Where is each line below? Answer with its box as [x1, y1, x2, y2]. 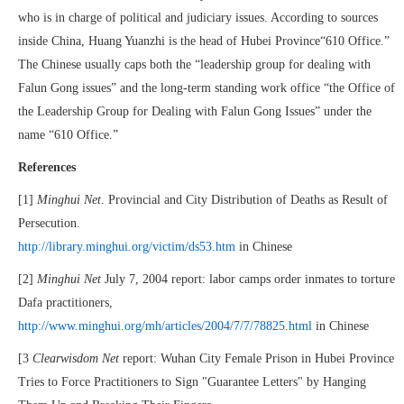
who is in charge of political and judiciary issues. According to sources [18, 11, 378, 24]
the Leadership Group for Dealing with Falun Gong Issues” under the [18, 105, 372, 118]
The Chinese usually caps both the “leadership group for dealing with [18, 58, 371, 71]
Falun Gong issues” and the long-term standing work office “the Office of [18, 81, 395, 95]
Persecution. [18, 216, 80, 230]
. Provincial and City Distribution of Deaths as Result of [101, 193, 388, 207]
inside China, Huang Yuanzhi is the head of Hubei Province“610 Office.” [18, 34, 390, 48]
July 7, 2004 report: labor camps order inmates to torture [101, 272, 395, 286]
